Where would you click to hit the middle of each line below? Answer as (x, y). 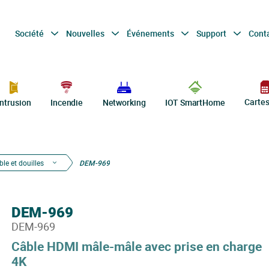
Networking (124, 102)
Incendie (67, 102)
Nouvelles (86, 33)
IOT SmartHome (195, 102)
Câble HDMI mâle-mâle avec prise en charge (136, 246)
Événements (151, 33)
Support (212, 33)
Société (30, 33)
